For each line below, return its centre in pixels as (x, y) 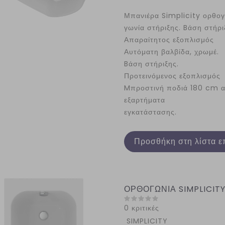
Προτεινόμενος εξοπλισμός (172, 76)
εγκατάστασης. (150, 112)
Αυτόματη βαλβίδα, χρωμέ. (171, 52)
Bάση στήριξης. (151, 64)
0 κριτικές (141, 208)
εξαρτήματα (144, 100)
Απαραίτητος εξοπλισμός (169, 40)
